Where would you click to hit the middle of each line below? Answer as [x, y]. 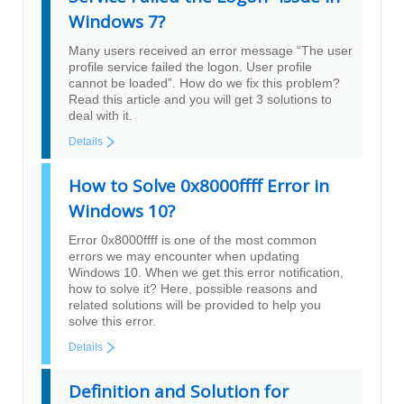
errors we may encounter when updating [184, 257]
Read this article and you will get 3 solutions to [200, 100]
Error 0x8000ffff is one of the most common [193, 240]
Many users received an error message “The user [211, 51]
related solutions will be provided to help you [195, 305]
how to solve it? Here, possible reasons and [193, 289]
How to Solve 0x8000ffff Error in [199, 186]
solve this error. [112, 321]
